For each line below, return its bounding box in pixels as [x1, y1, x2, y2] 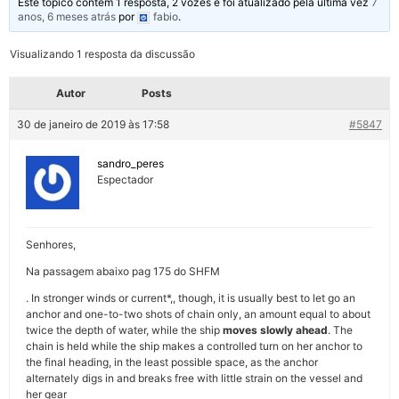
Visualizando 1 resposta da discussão [10, 46, 195, 61]
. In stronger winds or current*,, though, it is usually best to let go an [26, 290, 355, 305]
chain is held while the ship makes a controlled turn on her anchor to [26, 338, 362, 353]
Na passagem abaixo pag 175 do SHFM [26, 264, 220, 278]
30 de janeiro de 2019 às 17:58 [17, 117, 169, 131]
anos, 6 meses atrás [18, 9, 117, 23]
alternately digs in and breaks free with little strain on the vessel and [26, 370, 362, 385]
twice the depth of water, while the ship [26, 322, 223, 337]
